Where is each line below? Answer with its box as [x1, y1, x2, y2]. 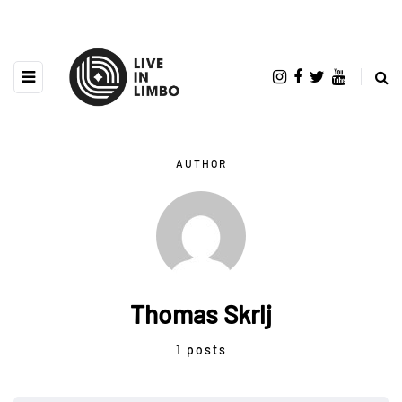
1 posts [175, 341, 227, 357]
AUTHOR [175, 156, 227, 170]
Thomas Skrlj [130, 298, 272, 329]
